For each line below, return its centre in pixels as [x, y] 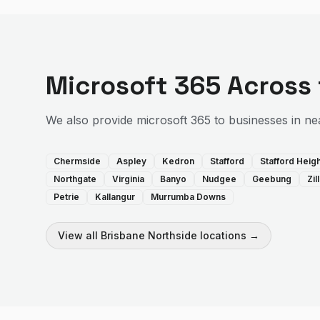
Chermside [77, 161]
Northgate [75, 179]
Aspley [131, 161]
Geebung [272, 179]
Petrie [66, 197]
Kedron [178, 161]
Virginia [128, 179]
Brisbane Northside [149, 235]
